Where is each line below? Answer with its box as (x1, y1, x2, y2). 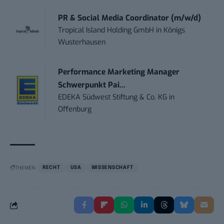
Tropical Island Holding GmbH (58, 25, 154, 35)
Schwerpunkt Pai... (58, 80, 126, 90)
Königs (163, 25, 185, 35)
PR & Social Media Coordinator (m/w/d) (58, 13, 201, 23)
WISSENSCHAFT (91, 165, 134, 170)
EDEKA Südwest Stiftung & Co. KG (58, 92, 167, 102)
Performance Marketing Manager (58, 67, 180, 77)
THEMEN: (15, 164, 36, 171)
